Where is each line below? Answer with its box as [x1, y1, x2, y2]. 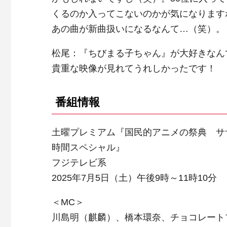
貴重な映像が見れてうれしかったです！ [52, 63, 216, 74]
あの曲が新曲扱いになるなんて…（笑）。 [52, 24, 225, 34]
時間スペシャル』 [52, 142, 125, 153]
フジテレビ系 [52, 158, 106, 168]
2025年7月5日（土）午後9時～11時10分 [52, 173, 217, 183]
